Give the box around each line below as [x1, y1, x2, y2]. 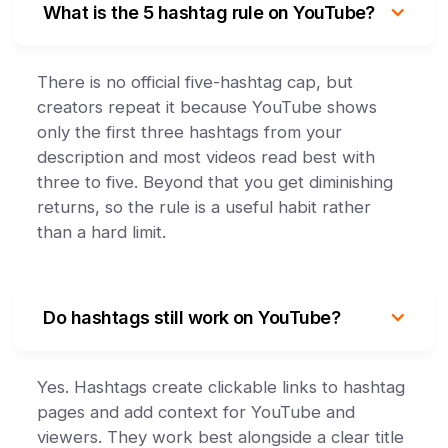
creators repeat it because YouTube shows [37, 97, 378, 117]
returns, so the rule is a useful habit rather [37, 197, 372, 217]
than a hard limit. [37, 222, 167, 242]
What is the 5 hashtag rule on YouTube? [43, 2, 375, 23]
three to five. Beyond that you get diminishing [37, 172, 394, 192]
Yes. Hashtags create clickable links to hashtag [37, 377, 406, 397]
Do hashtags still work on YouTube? [43, 307, 341, 328]
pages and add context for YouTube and [37, 402, 356, 422]
